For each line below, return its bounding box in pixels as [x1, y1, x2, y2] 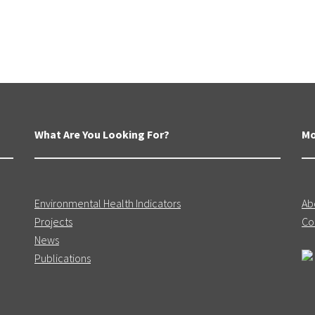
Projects [34, 214, 72, 229]
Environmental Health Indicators [34, 196, 181, 211]
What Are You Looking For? [34, 127, 169, 142]
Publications [34, 251, 91, 266]
